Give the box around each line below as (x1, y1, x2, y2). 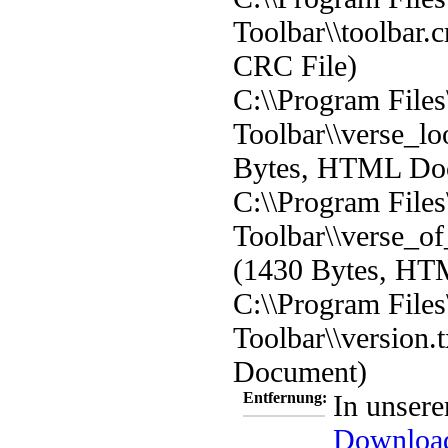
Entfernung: (243, 388, 327, 406)
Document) (233, 354, 367, 388)
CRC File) (233, 48, 357, 82)
